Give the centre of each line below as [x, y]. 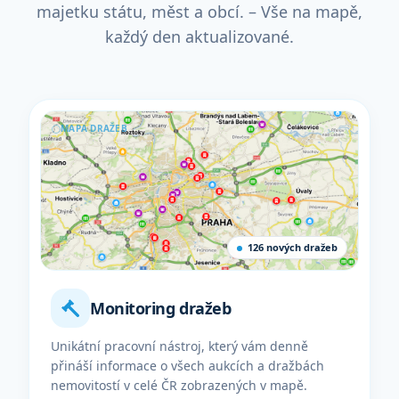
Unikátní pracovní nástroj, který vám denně [179, 346]
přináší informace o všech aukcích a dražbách [187, 366]
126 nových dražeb [293, 247]
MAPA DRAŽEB [94, 128]
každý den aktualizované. [199, 37]
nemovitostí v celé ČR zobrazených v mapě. [179, 385]
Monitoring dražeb [161, 308]
